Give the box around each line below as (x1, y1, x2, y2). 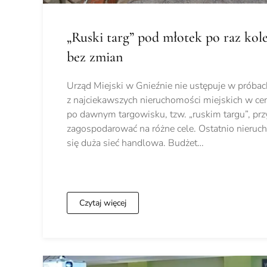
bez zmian (67, 48, 123, 66)
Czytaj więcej (79, 197, 126, 209)
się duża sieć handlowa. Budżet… (67, 136, 204, 150)
